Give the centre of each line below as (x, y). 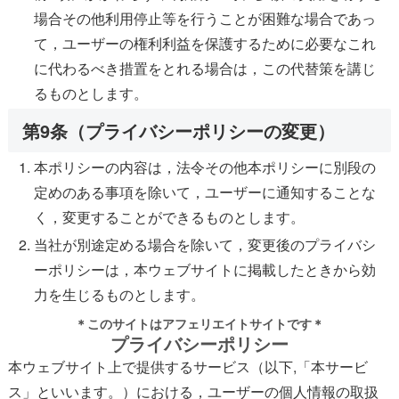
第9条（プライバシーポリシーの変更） (179, 130)
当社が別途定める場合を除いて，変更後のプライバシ (205, 245)
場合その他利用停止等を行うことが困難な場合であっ (205, 18)
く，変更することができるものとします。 (170, 217)
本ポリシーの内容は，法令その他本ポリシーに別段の (205, 167)
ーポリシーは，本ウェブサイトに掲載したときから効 (205, 270)
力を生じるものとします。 (120, 295)
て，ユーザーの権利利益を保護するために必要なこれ (205, 43)
